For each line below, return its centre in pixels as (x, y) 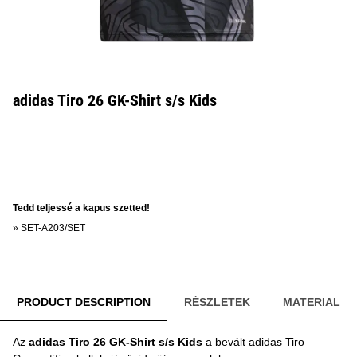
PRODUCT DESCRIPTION (83, 302)
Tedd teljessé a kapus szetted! (81, 208)
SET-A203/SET (53, 228)
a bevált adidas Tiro (253, 342)
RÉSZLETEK (217, 302)
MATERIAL (312, 302)
